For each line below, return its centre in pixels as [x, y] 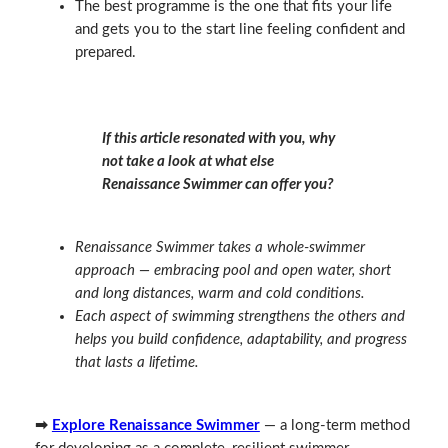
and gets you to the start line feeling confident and [239, 30]
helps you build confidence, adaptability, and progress [240, 339]
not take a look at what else [188, 161]
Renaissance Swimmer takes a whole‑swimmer [219, 247]
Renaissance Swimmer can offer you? [218, 184]
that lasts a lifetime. [136, 362]
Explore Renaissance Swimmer [155, 425]
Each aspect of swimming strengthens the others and [239, 316]
